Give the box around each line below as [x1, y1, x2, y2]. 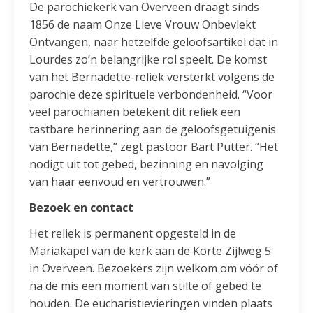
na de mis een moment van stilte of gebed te [29, 277, 262, 293]
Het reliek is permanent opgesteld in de [29, 225, 237, 241]
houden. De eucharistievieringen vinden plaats [29, 295, 273, 311]
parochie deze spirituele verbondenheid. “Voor [29, 86, 273, 102]
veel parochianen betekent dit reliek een [29, 103, 241, 119]
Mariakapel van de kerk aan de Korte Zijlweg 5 [29, 242, 272, 259]
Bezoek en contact [29, 199, 134, 215]
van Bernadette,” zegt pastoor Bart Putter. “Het [29, 138, 279, 154]
